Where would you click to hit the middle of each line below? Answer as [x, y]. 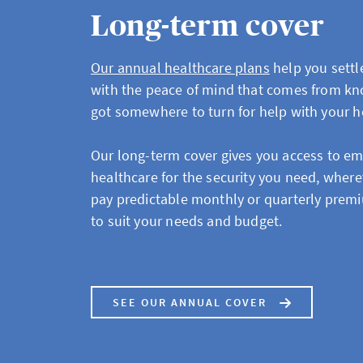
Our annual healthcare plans [180, 68]
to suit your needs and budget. [187, 221]
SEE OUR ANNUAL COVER [190, 302]
